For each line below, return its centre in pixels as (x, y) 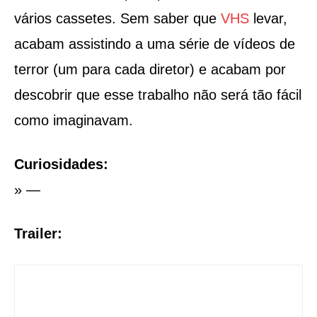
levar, (268, 19)
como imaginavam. (74, 121)
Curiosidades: (61, 165)
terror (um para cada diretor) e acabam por (150, 70)
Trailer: (38, 234)
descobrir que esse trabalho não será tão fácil (158, 95)
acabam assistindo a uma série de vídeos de (155, 44)
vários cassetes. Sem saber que (117, 19)
